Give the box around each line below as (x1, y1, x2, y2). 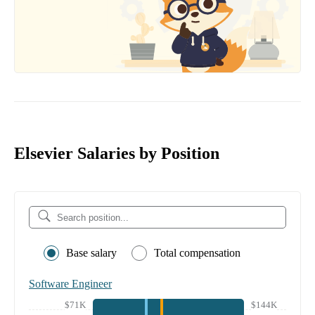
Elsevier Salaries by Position (14, 144, 219, 163)
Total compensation (154, 247, 240, 259)
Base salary (66, 247, 117, 259)
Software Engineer (29, 278, 112, 290)
